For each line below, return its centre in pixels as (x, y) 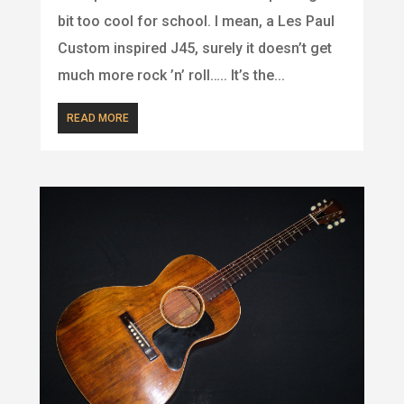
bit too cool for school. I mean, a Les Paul (196, 21)
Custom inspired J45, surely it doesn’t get (194, 48)
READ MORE (97, 118)
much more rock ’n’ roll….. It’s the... (171, 75)
